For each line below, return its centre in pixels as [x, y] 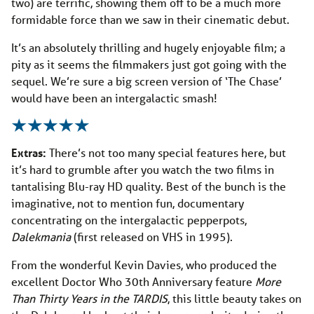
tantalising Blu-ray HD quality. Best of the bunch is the [149, 186]
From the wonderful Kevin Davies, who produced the [144, 264]
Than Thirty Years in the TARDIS [89, 298]
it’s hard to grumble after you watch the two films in [143, 169]
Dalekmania [42, 236]
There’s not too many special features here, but [168, 152]
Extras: [30, 152]
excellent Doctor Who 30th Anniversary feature [133, 281]
